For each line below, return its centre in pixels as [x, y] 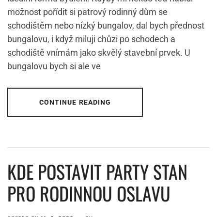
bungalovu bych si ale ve [54, 66]
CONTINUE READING [75, 102]
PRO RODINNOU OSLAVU [89, 194]
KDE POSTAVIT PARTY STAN [97, 172]
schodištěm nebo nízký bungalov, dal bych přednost [106, 26]
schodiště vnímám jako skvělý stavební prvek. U [99, 53]
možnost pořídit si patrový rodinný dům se [87, 12]
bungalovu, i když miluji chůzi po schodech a [91, 39]
